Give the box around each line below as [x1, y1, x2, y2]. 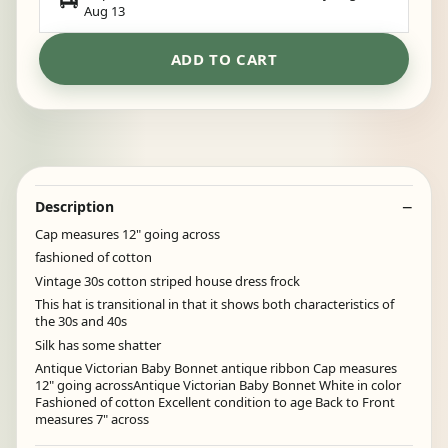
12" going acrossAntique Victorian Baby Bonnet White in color [35, 376, 401, 395]
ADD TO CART [170, 48, 278, 69]
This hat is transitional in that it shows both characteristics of [35, 295, 394, 314]
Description [35, 196, 114, 216]
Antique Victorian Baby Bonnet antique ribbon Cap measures [35, 359, 397, 378]
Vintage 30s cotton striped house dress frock [35, 271, 300, 290]
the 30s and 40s [35, 312, 127, 331]
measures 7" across [35, 410, 149, 429]
